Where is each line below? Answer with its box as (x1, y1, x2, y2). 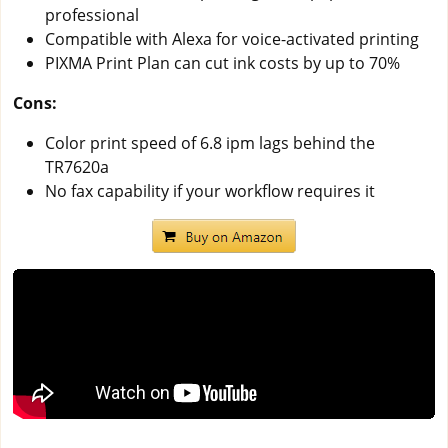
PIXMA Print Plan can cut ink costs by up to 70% (45, 51, 400, 74)
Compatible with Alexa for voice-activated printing (45, 27, 419, 50)
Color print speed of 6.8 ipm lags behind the (45, 131, 375, 154)
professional (45, 3, 139, 26)
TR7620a (45, 155, 109, 178)
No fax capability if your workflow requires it (45, 179, 375, 202)
